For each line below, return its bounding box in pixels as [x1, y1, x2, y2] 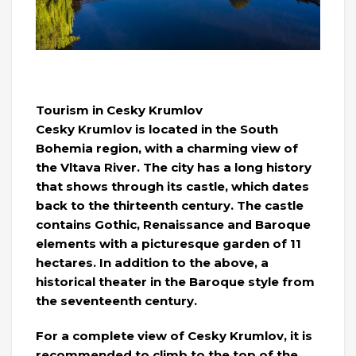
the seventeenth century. [36, 293, 197, 309]
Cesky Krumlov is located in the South [36, 122, 278, 137]
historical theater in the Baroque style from [36, 274, 315, 290]
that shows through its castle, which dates [36, 179, 309, 195]
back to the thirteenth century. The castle [36, 198, 304, 214]
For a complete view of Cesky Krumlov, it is [36, 328, 312, 344]
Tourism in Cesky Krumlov [36, 103, 203, 118]
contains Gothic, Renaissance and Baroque [36, 217, 311, 233]
